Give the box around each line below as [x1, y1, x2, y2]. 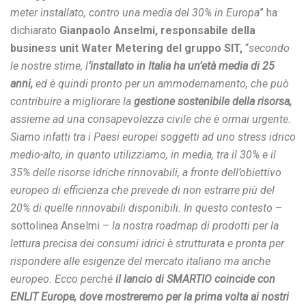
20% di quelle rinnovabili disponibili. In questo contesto [10, 201, 273, 214]
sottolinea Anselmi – [10, 219, 112, 232]
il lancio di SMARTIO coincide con [115, 273, 275, 286]
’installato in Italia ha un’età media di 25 [88, 59, 275, 72]
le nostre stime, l [10, 59, 88, 72]
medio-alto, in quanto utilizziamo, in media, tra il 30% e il [10, 148, 276, 161]
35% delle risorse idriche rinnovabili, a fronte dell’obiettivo [10, 166, 281, 179]
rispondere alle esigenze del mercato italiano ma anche [10, 255, 270, 268]
